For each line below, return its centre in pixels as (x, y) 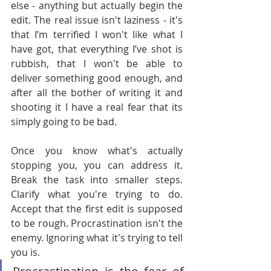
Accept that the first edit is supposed (97, 209)
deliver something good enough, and (97, 78)
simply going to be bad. (64, 122)
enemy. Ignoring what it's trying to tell (97, 238)
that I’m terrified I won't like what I (97, 34)
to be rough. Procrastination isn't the (97, 223)
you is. (25, 252)
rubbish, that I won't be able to (97, 64)
